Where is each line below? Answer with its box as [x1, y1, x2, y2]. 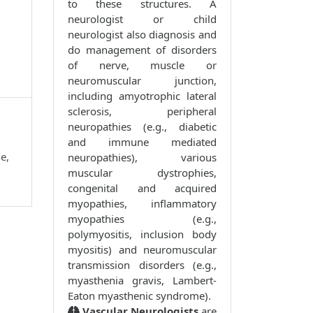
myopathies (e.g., [68, 212, 217, 226]
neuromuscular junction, [68, 73, 217, 88]
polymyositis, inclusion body [68, 227, 217, 242]
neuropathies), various [68, 150, 217, 165]
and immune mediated [68, 135, 217, 150]
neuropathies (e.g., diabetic [68, 119, 217, 134]
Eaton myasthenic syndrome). [68, 289, 211, 303]
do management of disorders [68, 43, 217, 57]
